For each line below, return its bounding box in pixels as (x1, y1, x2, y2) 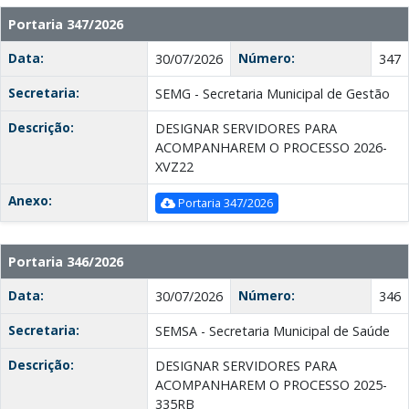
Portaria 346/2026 (8, 253, 123, 271)
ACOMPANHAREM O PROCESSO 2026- (155, 139, 387, 157)
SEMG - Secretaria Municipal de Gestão (155, 85, 390, 103)
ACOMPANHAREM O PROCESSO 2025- (155, 376, 387, 394)
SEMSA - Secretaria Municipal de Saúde (155, 322, 390, 341)
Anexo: (8, 192, 52, 210)
